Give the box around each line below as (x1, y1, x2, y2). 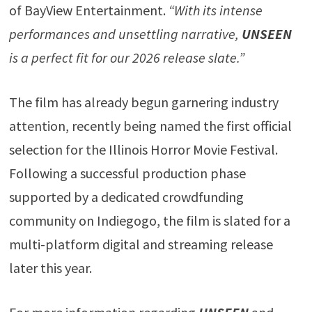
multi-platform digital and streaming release (8, 235, 273, 253)
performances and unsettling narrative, (8, 25, 242, 43)
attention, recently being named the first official (8, 117, 292, 135)
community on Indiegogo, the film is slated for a (8, 212, 290, 230)
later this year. (8, 259, 92, 277)
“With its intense (168, 1, 263, 19)
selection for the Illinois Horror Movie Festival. (8, 141, 278, 159)
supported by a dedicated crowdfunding (8, 188, 244, 206)
